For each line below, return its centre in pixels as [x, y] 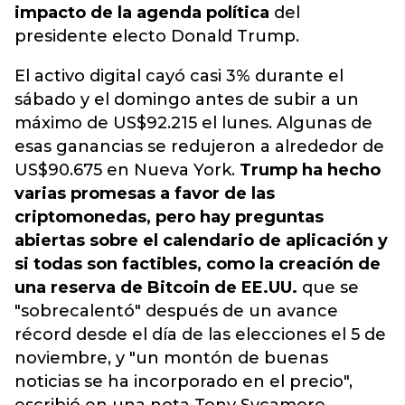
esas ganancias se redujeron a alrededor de [199, 146]
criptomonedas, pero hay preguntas [169, 217]
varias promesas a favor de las [145, 193]
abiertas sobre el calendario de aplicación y [201, 240]
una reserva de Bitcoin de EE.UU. [156, 287]
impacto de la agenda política [142, 13]
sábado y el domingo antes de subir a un [187, 99]
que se [328, 287]
